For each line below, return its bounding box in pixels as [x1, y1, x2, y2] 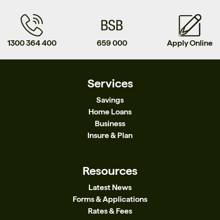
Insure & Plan [87, 131, 133, 140]
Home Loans [88, 107, 132, 117]
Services [87, 76, 133, 91]
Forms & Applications [73, 194, 147, 204]
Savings [96, 95, 124, 105]
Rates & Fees [88, 206, 132, 216]
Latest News [88, 183, 132, 192]
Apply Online [167, 38, 213, 48]
